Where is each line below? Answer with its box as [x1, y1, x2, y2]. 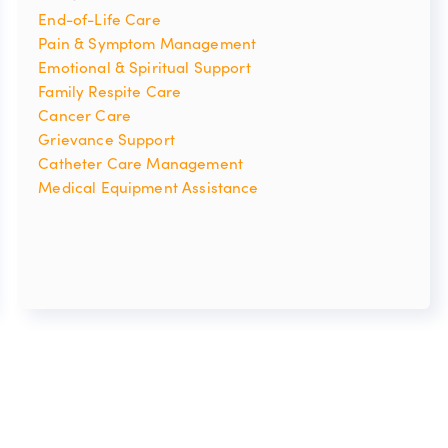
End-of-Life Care [38, 8, 161, 30]
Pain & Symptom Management [38, 32, 257, 54]
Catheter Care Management [38, 152, 244, 174]
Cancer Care [38, 104, 132, 126]
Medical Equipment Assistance [38, 176, 259, 198]
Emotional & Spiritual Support [38, 56, 251, 78]
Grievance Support [38, 128, 175, 150]
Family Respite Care [38, 80, 182, 102]
